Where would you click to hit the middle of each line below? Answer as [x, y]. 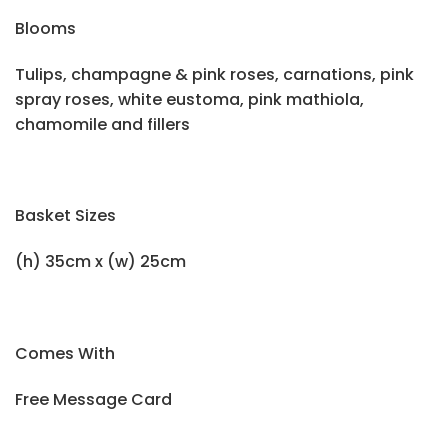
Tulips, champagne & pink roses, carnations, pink [214, 74]
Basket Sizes [65, 216]
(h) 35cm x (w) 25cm [100, 262]
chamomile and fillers [102, 124]
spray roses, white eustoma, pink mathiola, [189, 99]
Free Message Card [93, 399]
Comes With [65, 353]
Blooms [45, 28]
